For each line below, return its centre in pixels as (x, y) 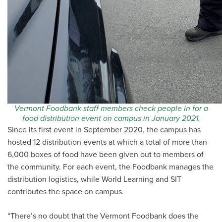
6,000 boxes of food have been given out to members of (106, 155)
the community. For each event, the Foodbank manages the (111, 167)
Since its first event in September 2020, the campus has (104, 130)
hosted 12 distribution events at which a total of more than (107, 142)
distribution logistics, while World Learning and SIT (94, 179)
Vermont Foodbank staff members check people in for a (111, 109)
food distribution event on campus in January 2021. (111, 118)
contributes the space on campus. (66, 192)
